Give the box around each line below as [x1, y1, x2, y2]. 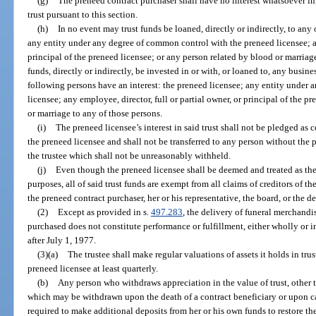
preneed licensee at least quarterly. [28, 262, 159, 274]
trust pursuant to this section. [28, 8, 138, 20]
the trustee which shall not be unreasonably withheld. [28, 150, 231, 161]
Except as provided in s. [57, 206, 151, 217]
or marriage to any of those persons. [28, 107, 163, 119]
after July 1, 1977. [28, 234, 97, 245]
